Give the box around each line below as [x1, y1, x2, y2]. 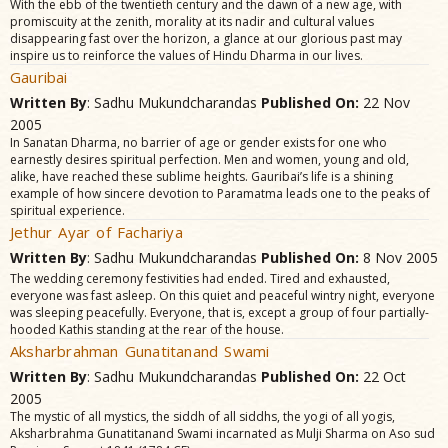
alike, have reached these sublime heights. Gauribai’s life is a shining [10, 168, 393, 185]
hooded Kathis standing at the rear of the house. [10, 321, 284, 338]
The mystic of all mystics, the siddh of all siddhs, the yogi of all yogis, [10, 408, 395, 425]
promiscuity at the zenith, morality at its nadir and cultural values [10, 13, 374, 30]
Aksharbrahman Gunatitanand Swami [10, 341, 270, 361]
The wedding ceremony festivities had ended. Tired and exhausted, [10, 270, 390, 287]
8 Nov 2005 [359, 248, 438, 267]
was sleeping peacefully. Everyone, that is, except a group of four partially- [10, 304, 429, 321]
